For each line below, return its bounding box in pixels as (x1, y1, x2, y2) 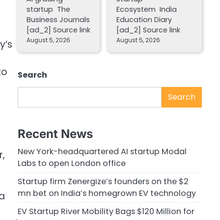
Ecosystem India (116, 4, 177, 15)
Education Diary (116, 15, 172, 25)
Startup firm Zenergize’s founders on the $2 (18, 175, 189, 187)
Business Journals (27, 15, 90, 25)
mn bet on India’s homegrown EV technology (18, 187, 196, 199)
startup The (27, 4, 70, 15)
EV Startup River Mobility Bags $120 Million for (18, 205, 194, 217)
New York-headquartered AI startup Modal (18, 145, 187, 157)
